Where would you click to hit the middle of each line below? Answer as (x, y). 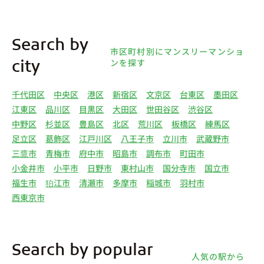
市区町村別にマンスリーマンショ (177, 52)
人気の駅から (218, 257)
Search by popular (82, 252)
